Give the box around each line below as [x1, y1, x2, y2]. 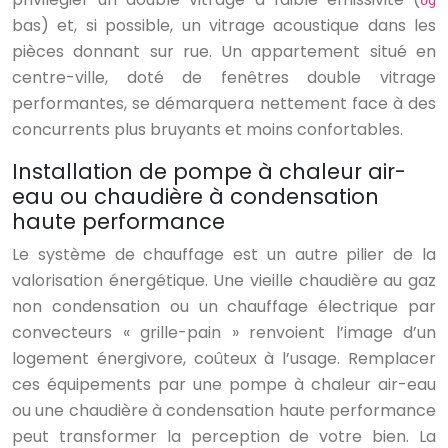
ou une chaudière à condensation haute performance [12, 399, 436, 423]
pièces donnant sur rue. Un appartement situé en [12, 40, 436, 64]
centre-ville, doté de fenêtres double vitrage [12, 66, 436, 90]
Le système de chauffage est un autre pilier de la [12, 243, 436, 267]
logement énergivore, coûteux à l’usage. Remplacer [12, 347, 436, 371]
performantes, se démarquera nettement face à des [12, 92, 436, 116]
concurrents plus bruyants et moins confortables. [12, 118, 403, 142]
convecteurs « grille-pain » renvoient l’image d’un [12, 321, 436, 345]
